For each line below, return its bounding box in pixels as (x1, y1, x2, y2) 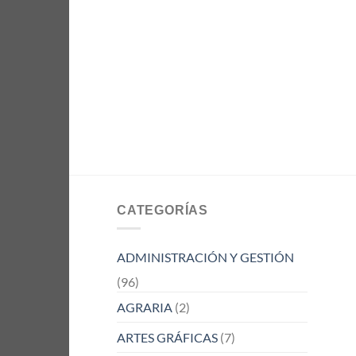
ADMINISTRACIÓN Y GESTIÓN (117, 250, 294, 265)
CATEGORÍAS (117, 203, 208, 217)
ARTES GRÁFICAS (117, 330, 218, 346)
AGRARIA (117, 300, 172, 315)
